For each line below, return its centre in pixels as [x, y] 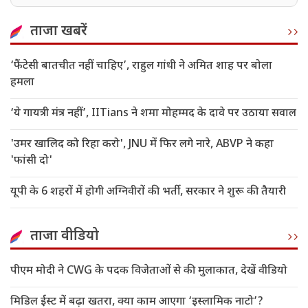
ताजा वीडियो [65, 237]
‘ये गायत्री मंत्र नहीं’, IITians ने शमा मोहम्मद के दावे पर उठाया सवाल [153, 114]
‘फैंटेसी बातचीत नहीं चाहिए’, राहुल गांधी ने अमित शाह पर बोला [141, 67]
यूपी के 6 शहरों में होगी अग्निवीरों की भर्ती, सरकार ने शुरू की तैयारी [148, 192]
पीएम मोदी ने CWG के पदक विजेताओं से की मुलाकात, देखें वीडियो [149, 272]
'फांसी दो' [31, 162]
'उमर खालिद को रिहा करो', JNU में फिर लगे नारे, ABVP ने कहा [142, 145]
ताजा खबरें [59, 32]
